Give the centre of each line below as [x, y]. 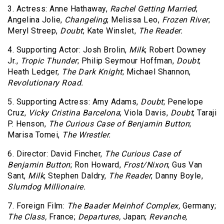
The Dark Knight [92, 72]
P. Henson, [28, 124]
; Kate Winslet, [110, 31]
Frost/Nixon [145, 165]
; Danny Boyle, [177, 176]
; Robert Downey [176, 50]
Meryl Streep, [34, 31]
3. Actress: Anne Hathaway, [59, 9]
